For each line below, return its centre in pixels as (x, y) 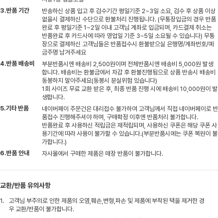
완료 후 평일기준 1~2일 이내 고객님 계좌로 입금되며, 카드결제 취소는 (127, 27)
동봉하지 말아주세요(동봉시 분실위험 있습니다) (100, 80)
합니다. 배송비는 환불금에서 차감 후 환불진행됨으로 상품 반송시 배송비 (129, 72)
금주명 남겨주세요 (64, 52)
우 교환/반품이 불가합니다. (41, 209)
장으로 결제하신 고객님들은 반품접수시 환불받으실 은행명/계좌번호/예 (128, 44)
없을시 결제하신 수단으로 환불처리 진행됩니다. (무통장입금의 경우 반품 (129, 19)
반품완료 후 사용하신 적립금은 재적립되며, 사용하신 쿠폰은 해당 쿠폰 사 (129, 125)
